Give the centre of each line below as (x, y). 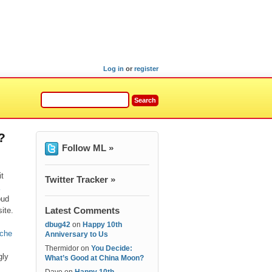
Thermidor (62, 248)
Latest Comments (82, 210)
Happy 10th (102, 225)
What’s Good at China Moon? (94, 258)
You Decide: (112, 248)
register (146, 69)
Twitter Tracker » (80, 179)
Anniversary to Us (76, 234)
